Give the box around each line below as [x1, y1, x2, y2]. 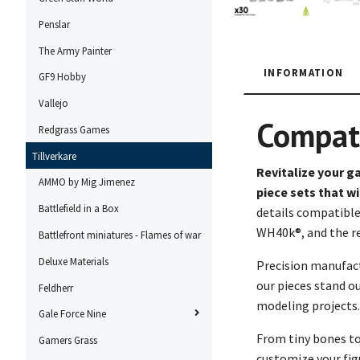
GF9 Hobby [39, 70, 86, 84]
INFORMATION [264, 66, 344, 79]
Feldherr [39, 280, 73, 294]
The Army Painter [39, 43, 112, 57]
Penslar [39, 17, 70, 31]
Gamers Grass [39, 333, 97, 347]
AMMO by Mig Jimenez [39, 175, 135, 189]
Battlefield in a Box [39, 202, 119, 215]
